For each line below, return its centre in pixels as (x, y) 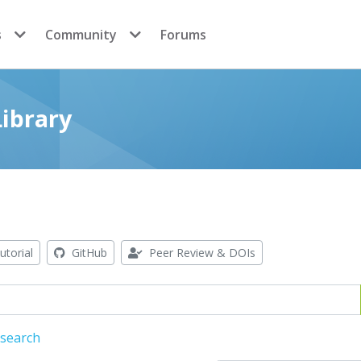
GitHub (88, 253)
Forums (183, 34)
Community (81, 34)
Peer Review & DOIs (201, 253)
